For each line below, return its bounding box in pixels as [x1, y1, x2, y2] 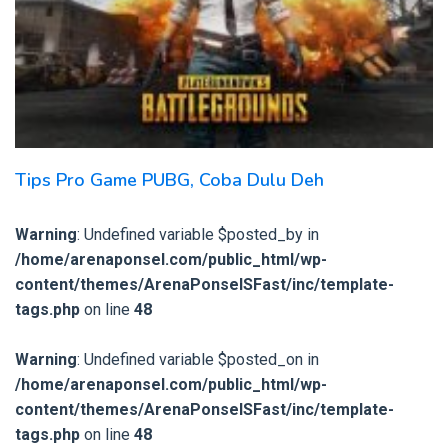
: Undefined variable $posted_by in [77, 224, 319, 244]
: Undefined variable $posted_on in [77, 349, 319, 369]
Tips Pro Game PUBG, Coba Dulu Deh [15, 167, 324, 192]
